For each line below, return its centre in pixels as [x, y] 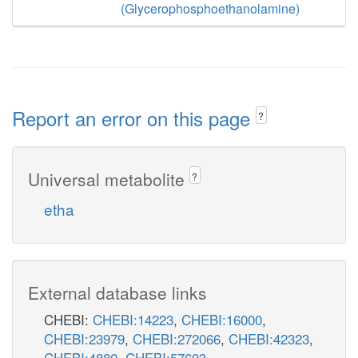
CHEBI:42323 [269, 338]
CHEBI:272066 [177, 338]
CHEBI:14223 [133, 319]
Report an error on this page [134, 118]
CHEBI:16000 [222, 319]
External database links [117, 292]
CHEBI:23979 [84, 338]
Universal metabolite [109, 179]
